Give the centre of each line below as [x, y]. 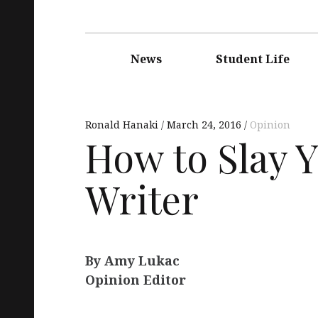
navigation [110, 54]
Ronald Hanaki [123, 124]
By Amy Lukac [132, 261]
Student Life [253, 59]
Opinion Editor [136, 280]
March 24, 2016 [204, 124]
